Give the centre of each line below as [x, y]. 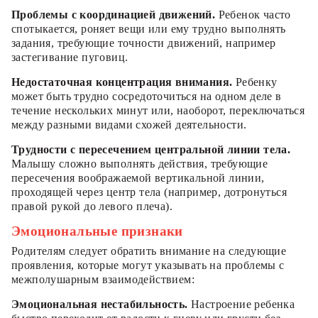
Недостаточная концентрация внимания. [122, 82]
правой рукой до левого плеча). [92, 206]
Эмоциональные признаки [97, 231]
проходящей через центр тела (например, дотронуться [149, 192]
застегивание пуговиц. [70, 57]
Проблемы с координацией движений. [114, 14]
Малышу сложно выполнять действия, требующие [140, 163]
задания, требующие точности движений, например [144, 43]
